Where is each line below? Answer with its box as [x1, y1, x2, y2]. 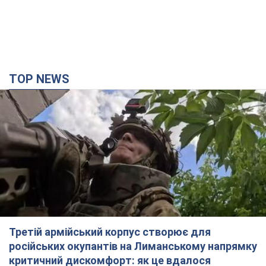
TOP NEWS [17, 71, 69, 86]
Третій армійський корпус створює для [9, 225, 211, 238]
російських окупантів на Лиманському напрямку [9, 239, 257, 252]
